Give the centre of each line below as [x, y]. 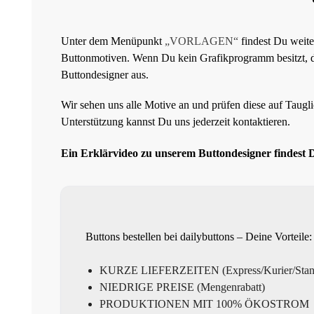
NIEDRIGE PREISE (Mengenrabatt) [182, 287]
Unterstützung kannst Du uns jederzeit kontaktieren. [176, 122]
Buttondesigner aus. [105, 74]
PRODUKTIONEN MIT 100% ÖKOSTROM [204, 303]
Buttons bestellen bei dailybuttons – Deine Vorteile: [199, 236]
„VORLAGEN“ [202, 41]
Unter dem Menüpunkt [113, 41]
